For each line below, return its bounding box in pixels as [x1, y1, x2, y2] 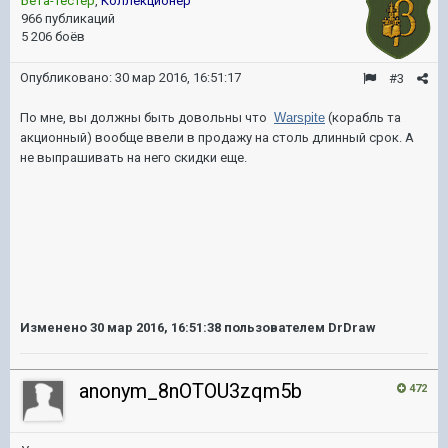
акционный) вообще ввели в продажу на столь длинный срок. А [20, 130, 414, 145]
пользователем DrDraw [221, 320, 376, 335]
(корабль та [325, 110, 401, 125]
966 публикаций [21, 11, 115, 26]
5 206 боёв [21, 29, 85, 44]
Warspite [274, 110, 325, 125]
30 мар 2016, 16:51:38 [90, 320, 221, 335]
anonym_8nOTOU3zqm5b [79, 379, 302, 403]
